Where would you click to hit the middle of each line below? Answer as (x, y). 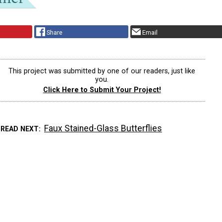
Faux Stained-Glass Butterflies (103, 129)
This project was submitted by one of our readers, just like (102, 71)
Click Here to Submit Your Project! (102, 90)
